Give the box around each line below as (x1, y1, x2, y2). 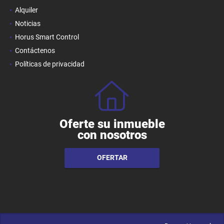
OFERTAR (96, 153, 127, 162)
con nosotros (77, 127, 147, 142)
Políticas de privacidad (15, 59, 84, 68)
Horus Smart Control (15, 32, 79, 41)
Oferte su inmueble (59, 116, 165, 131)
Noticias (15, 19, 40, 27)
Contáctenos (15, 46, 55, 54)
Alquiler (15, 5, 38, 14)
